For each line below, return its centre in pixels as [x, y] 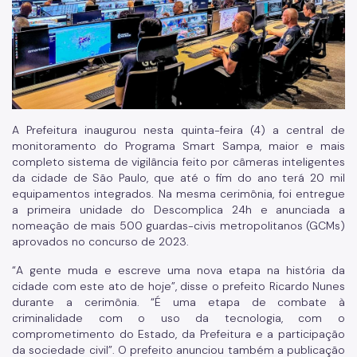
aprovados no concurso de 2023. [104, 241]
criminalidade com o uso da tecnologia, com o [178, 318]
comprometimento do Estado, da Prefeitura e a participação [178, 333]
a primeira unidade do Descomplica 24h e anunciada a [178, 209]
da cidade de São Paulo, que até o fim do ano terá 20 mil [178, 177]
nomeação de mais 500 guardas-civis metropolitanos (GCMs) [178, 225]
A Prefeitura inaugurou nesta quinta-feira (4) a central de [178, 129]
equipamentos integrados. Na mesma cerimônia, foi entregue [178, 193]
